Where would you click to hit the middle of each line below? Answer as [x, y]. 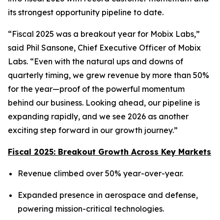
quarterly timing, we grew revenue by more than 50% [109, 75]
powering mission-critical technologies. [91, 209]
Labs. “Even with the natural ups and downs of [96, 61]
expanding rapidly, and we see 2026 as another [98, 116]
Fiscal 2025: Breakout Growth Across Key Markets [110, 152]
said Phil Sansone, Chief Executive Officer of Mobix [104, 48]
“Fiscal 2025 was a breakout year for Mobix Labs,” [104, 34]
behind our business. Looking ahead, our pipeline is [104, 103]
